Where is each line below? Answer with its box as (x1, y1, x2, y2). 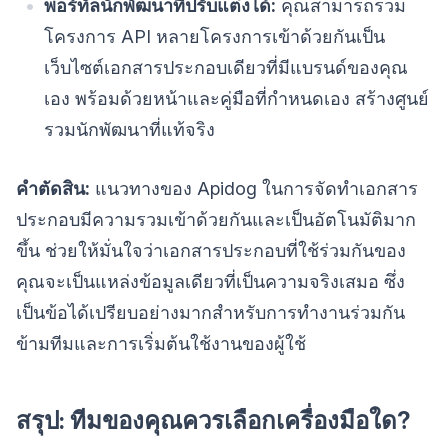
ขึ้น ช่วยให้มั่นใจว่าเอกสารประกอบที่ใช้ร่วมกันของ (16, 239, 406, 261)
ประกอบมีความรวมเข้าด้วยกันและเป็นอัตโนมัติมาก (16, 208, 416, 230)
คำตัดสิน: (16, 177, 90, 199)
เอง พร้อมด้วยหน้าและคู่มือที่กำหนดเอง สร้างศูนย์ (44, 87, 429, 109)
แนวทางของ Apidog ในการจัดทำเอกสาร (90, 177, 418, 199)
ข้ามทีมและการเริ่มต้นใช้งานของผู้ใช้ (16, 332, 306, 354)
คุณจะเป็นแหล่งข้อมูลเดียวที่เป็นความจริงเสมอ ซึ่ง (16, 270, 405, 292)
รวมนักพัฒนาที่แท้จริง (44, 118, 215, 140)
